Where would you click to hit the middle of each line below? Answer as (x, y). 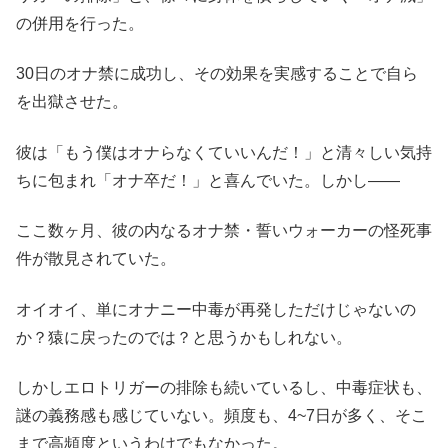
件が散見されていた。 (96, 259)
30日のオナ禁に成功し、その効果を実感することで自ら (217, 74)
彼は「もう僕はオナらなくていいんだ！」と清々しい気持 (224, 152)
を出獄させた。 (72, 102)
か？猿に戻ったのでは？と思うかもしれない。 (184, 337)
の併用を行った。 (80, 23)
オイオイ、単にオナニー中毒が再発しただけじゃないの (216, 309)
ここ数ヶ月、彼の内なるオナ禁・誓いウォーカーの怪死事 (224, 231)
